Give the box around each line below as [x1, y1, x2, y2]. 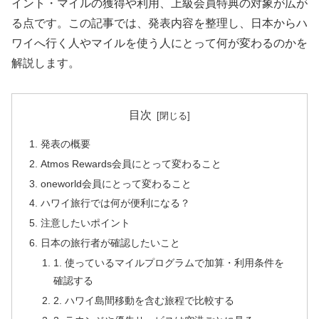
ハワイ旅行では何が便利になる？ [41, 197, 191, 209]
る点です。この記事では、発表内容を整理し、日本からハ [11, 16, 308, 29]
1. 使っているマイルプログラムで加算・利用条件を [53, 257, 284, 269]
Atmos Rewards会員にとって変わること [41, 157, 222, 169]
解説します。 [11, 56, 80, 69]
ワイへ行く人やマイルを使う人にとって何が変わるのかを [11, 36, 308, 49]
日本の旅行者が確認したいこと [41, 237, 181, 249]
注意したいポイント [41, 217, 131, 229]
